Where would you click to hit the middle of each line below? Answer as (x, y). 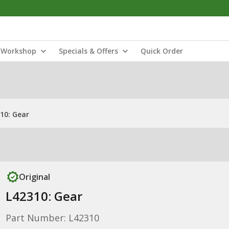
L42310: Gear (44, 196)
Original (34, 177)
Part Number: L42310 (52, 218)
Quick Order (162, 51)
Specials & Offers (88, 51)
